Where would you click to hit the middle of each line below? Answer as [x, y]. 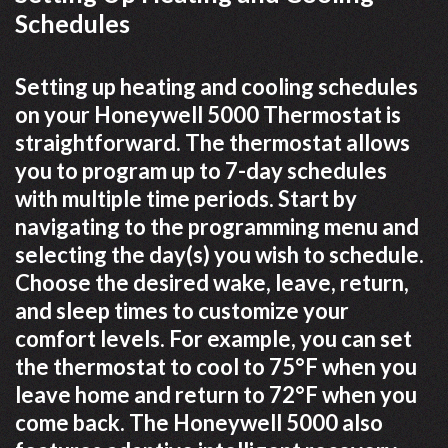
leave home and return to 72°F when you [216, 395]
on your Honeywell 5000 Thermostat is [208, 115]
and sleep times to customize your [182, 311]
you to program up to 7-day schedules [201, 171]
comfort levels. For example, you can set [213, 339]
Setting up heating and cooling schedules [216, 87]
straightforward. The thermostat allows [212, 143]
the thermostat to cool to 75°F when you [216, 367]
